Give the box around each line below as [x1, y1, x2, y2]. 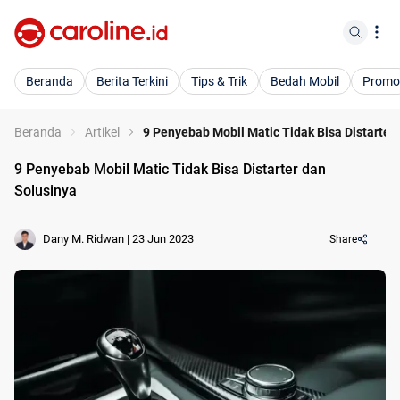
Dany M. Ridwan [43, 232, 124, 246]
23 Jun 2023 [132, 232, 194, 246]
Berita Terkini [96, 74, 168, 88]
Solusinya [14, 182, 77, 199]
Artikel [85, 125, 120, 139]
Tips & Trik [191, 74, 247, 88]
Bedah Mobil [271, 74, 339, 88]
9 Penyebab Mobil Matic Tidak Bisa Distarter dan [14, 161, 326, 178]
